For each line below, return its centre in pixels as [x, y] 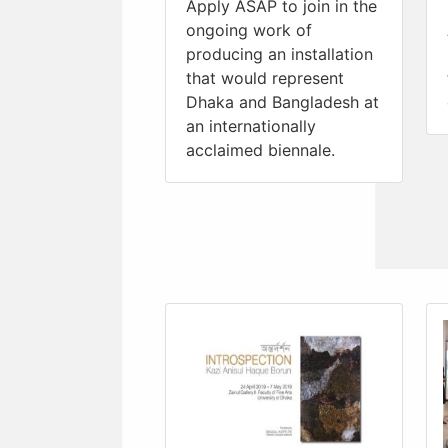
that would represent [265, 77]
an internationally [251, 125]
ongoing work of [249, 29]
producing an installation [279, 53]
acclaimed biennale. [260, 149]
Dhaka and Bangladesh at [282, 101]
